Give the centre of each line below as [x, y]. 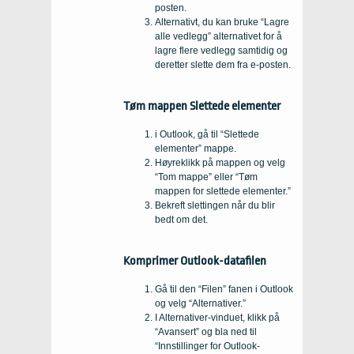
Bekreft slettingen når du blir [215, 205]
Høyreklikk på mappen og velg [220, 162]
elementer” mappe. [196, 148]
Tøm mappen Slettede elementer [202, 105]
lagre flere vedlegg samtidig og [221, 50]
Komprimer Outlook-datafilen [195, 260]
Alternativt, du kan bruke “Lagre [222, 22]
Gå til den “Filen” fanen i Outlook [224, 289]
